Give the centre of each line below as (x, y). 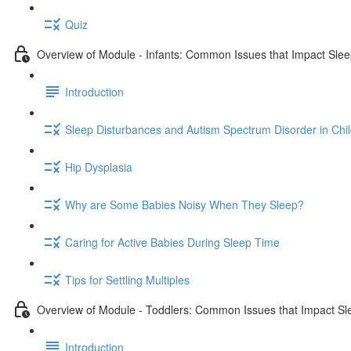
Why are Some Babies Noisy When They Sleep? (185, 204)
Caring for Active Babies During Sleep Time (172, 242)
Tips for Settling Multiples (127, 279)
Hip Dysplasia (99, 166)
